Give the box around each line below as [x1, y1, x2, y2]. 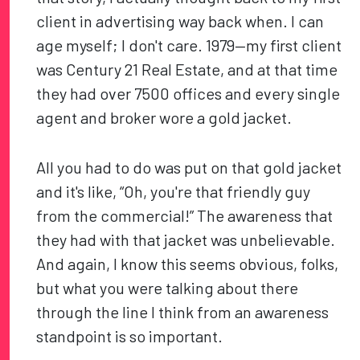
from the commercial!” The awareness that [36, 206, 333, 226]
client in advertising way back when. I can [36, 11, 325, 31]
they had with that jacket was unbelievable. [36, 230, 336, 250]
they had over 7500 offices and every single [36, 84, 341, 104]
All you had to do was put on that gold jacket [36, 157, 342, 178]
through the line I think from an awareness [36, 302, 329, 322]
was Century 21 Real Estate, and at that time [36, 59, 338, 80]
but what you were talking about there [36, 278, 299, 298]
